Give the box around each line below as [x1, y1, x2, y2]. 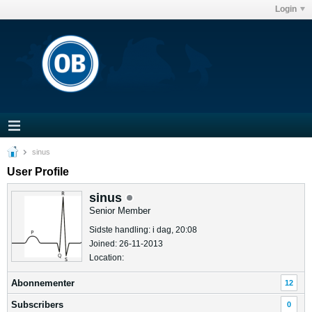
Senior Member [89, 205, 150, 216]
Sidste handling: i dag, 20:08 [89, 225, 197, 235]
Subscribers [11, 299, 63, 310]
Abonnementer [11, 278, 75, 288]
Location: [89, 253, 124, 263]
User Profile [7, 166, 69, 178]
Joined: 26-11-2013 [89, 239, 163, 249]
